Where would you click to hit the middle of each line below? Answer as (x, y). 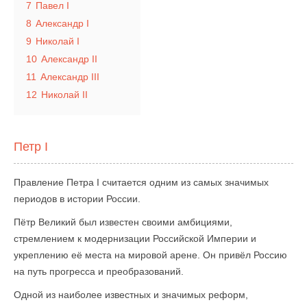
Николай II (64, 95)
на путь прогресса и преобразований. (99, 271)
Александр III (70, 77)
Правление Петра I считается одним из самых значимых (141, 182)
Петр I (31, 147)
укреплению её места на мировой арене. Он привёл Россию (150, 255)
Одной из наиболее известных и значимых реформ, (131, 295)
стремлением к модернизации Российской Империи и (135, 238)
